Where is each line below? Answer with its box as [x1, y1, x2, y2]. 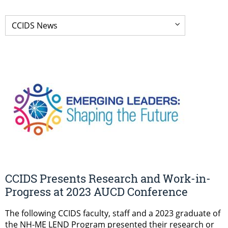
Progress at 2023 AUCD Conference [5, 184, 188, 199]
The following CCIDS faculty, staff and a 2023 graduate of [5, 208, 220, 219]
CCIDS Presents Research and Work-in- [5, 171, 211, 186]
